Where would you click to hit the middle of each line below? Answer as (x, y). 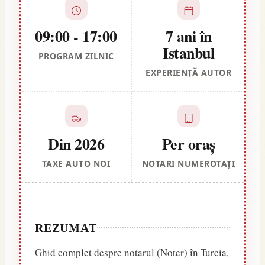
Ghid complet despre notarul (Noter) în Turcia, (132, 252)
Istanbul (188, 52)
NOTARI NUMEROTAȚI (188, 163)
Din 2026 (76, 143)
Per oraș (188, 143)
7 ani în (188, 36)
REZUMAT (66, 227)
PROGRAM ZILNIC (76, 56)
